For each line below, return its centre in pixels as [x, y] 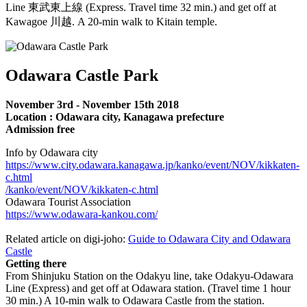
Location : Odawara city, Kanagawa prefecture [115, 116]
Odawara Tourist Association [68, 201]
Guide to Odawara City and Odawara [209, 238]
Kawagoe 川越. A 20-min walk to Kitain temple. [111, 21]
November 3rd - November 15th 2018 [92, 104]
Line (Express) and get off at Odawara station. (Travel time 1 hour [148, 288]
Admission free [40, 129]
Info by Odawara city [52, 152]
